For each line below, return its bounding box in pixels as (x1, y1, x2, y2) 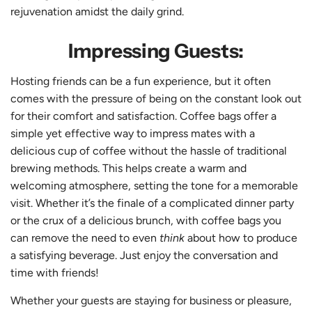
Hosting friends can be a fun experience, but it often (10, 74, 271, 88)
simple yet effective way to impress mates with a (10, 126, 255, 140)
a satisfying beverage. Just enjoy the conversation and (10, 248, 278, 262)
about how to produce (187, 231, 297, 244)
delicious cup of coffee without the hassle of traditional (10, 143, 287, 157)
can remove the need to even (10, 231, 159, 244)
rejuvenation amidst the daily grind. (10, 4, 184, 18)
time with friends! (10, 265, 99, 279)
